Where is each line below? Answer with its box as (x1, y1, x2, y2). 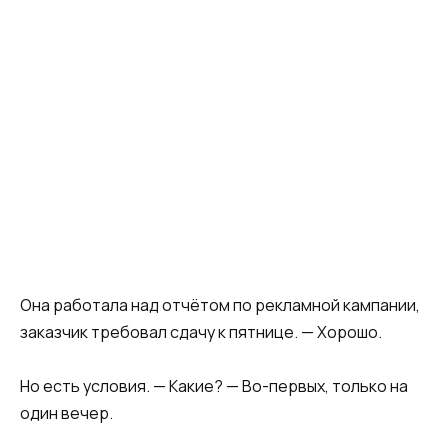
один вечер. (20, 402, 113, 425)
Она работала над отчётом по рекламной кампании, (20, 293, 420, 316)
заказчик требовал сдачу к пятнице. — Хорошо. (20, 320, 382, 343)
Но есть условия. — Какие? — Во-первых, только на (20, 375, 408, 398)
